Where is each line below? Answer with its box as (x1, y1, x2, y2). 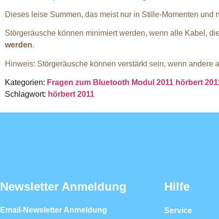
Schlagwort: (5, 90, 48, 99)
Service (164, 206, 192, 215)
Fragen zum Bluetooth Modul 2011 (47, 78, 174, 87)
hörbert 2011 (48, 90, 94, 99)
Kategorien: (5, 78, 47, 87)
